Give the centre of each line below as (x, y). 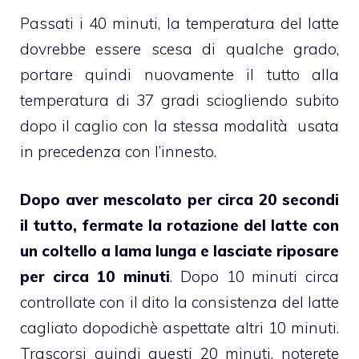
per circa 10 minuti (95, 277)
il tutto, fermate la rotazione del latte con (179, 226)
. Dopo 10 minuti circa (255, 277)
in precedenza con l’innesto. (118, 151)
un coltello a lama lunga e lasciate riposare (179, 251)
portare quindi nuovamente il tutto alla (179, 74)
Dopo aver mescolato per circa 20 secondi (179, 200)
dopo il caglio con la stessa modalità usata (179, 125)
